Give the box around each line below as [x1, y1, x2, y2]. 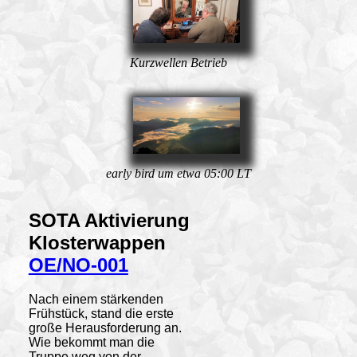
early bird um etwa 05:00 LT [106, 166, 251, 180]
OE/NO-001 [28, 253, 128, 276]
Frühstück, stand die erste [28, 306, 174, 320]
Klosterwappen [28, 231, 166, 253]
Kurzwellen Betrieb [130, 55, 227, 69]
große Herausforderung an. [28, 320, 182, 335]
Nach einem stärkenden [28, 292, 163, 306]
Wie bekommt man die [28, 335, 155, 349]
